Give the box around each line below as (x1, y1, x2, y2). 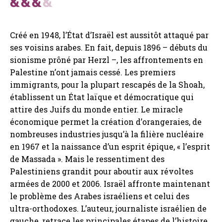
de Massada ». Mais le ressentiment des (10, 154, 165, 165)
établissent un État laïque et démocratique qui (10, 92, 194, 103)
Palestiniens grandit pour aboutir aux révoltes (10, 166, 193, 177)
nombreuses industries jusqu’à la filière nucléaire (10, 129, 204, 140)
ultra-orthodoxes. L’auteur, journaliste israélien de (10, 203, 207, 214)
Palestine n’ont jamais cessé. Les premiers (10, 67, 175, 78)
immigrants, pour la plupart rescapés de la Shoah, (10, 79, 205, 90)
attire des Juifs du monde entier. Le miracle (10, 104, 183, 115)
